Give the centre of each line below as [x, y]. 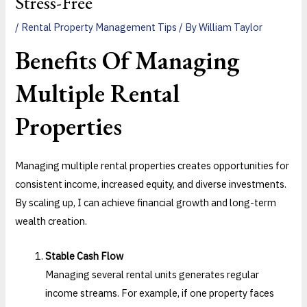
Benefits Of [75, 61]
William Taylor [231, 27]
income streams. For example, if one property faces [160, 293]
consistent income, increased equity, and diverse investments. [151, 184]
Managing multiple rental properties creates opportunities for [152, 166]
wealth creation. [51, 221]
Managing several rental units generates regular [152, 274]
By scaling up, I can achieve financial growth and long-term [146, 203]
